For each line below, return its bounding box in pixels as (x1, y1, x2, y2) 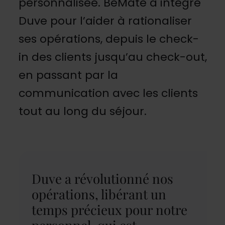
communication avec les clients (18, 85, 198, 101)
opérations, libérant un (31, 185, 166, 203)
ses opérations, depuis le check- (18, 31, 199, 47)
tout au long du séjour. (18, 103, 147, 119)
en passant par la (18, 67, 118, 83)
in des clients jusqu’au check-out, (18, 49, 207, 65)
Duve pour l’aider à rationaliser (18, 13, 192, 29)
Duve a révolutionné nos (31, 169, 173, 187)
